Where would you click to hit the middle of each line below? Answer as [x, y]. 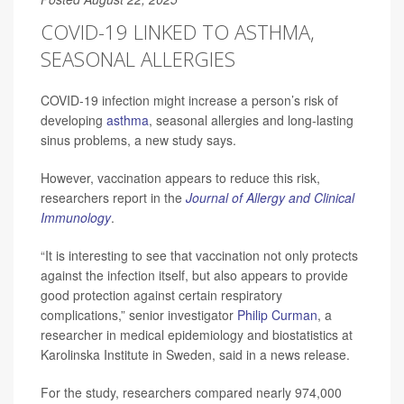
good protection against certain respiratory [161, 295]
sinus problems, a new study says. [138, 140]
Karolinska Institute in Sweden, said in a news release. [195, 355]
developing [73, 120]
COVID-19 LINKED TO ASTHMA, [178, 32]
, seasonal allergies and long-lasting [251, 120]
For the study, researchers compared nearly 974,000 [191, 393]
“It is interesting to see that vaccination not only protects [199, 256]
